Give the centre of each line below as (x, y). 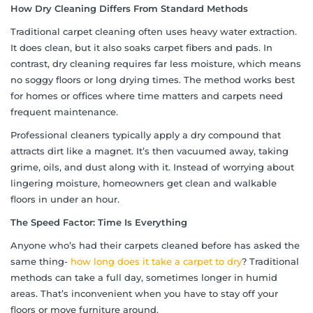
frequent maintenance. (64, 111)
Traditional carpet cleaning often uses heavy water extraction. (154, 31)
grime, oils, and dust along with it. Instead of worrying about (152, 167)
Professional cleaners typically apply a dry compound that (146, 134)
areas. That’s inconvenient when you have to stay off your (144, 293)
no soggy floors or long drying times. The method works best (153, 79)
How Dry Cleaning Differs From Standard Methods (129, 8)
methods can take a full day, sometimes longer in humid (144, 277)
